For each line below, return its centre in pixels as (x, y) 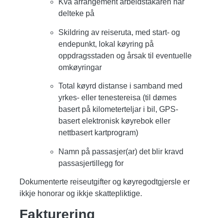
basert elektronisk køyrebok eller (114, 121)
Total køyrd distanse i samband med (120, 86)
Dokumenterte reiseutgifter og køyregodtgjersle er (105, 182)
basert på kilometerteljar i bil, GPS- (118, 109)
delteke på (76, 14)
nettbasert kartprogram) (98, 133)
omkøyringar (80, 67)
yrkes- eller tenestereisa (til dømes (118, 98)
